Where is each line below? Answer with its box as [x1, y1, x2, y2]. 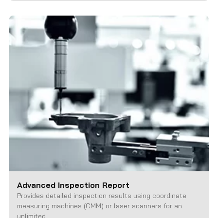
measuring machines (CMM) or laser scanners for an [17, 201, 182, 211]
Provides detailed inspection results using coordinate [17, 191, 187, 200]
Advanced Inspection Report [17, 180, 130, 190]
